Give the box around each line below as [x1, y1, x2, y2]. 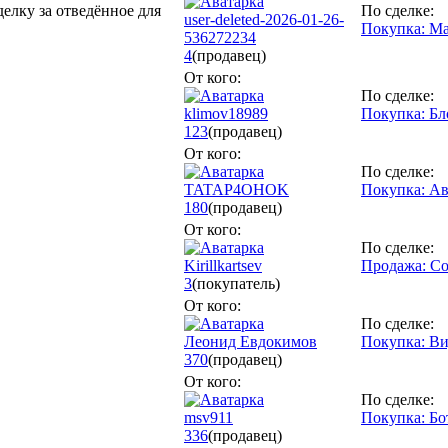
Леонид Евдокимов [184, 332, 317, 350]
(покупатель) [192, 274, 280, 292]
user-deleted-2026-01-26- [184, 10, 344, 28]
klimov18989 [184, 104, 268, 122]
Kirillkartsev [184, 256, 262, 274]
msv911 [184, 408, 233, 426]
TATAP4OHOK [184, 180, 289, 198]
